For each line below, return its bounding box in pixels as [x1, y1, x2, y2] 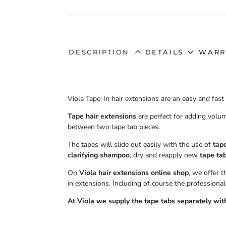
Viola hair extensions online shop [79, 168, 189, 178]
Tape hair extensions [68, 111, 137, 122]
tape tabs [142, 196, 176, 206]
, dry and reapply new [130, 150, 200, 160]
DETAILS [145, 47, 184, 56]
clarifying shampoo [68, 150, 130, 160]
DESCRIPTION [69, 47, 130, 56]
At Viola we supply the [68, 196, 143, 206]
